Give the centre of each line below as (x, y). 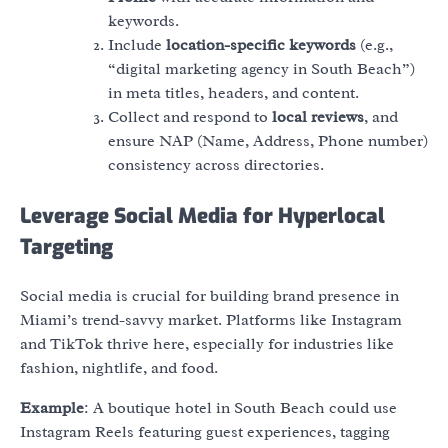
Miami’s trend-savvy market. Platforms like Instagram (211, 320)
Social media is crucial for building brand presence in (209, 296)
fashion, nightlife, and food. (119, 368)
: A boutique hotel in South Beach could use (240, 408)
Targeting (66, 247)
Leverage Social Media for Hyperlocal (202, 216)
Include (137, 45)
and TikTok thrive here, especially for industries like (207, 344)
